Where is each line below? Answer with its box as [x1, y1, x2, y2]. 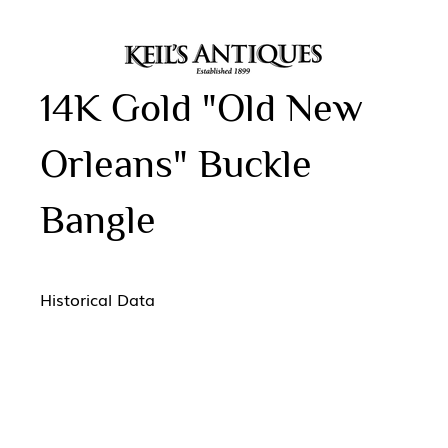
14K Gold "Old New [40, 85, 363, 130]
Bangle [40, 197, 156, 242]
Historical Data [40, 287, 155, 311]
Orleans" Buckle [40, 141, 312, 186]
